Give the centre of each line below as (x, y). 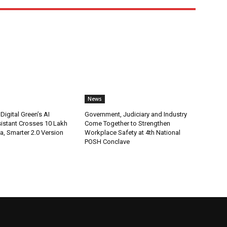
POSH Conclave (107, 141)
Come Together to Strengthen (128, 123)
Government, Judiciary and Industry (136, 114)
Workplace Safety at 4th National (133, 132)
